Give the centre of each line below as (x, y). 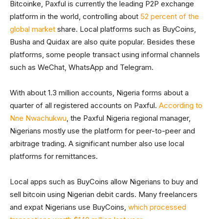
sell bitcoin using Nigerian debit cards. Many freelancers (104, 195)
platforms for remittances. (54, 156)
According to (181, 106)
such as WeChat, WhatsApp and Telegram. (82, 67)
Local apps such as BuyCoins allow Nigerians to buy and (104, 182)
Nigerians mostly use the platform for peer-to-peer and (102, 131)
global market (33, 29)
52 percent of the (170, 17)
